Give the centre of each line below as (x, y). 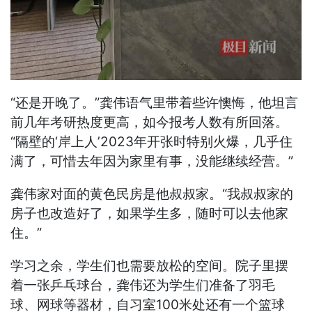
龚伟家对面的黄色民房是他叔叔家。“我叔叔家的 (152, 194)
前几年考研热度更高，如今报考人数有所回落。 (150, 122)
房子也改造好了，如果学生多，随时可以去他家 (150, 213)
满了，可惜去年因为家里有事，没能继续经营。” (152, 161)
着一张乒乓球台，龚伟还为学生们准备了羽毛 (143, 285)
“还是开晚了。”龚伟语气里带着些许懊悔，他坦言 (155, 102)
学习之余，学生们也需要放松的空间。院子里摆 (150, 265)
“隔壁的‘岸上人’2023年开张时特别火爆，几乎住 (152, 141)
